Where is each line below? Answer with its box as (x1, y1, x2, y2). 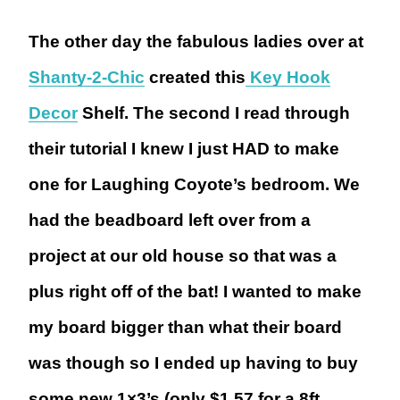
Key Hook (246, 68, 330, 87)
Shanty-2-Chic (29, 68, 145, 87)
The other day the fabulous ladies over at (29, 32, 363, 52)
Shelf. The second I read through (78, 104, 350, 123)
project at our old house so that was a (29, 246, 337, 266)
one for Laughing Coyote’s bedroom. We (29, 175, 360, 195)
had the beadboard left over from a (29, 211, 311, 230)
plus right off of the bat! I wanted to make (29, 282, 362, 302)
